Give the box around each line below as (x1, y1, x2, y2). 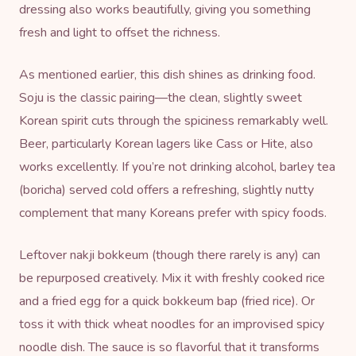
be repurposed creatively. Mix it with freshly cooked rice (19, 269, 325, 287)
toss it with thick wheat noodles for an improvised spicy (19, 315, 324, 333)
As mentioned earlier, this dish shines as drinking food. (19, 65, 315, 83)
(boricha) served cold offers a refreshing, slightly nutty (19, 180, 314, 199)
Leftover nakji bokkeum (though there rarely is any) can (19, 246, 320, 264)
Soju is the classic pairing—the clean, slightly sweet (19, 88, 302, 106)
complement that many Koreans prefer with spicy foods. (19, 203, 327, 222)
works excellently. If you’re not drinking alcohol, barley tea (19, 157, 335, 176)
